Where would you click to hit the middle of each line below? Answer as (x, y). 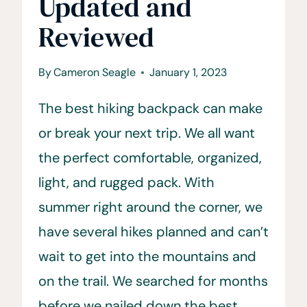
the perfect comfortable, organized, (150, 157)
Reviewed (96, 37)
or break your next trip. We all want (147, 133)
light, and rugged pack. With (126, 182)
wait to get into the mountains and (147, 256)
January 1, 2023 (188, 72)
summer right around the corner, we (150, 207)
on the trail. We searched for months (153, 281)
